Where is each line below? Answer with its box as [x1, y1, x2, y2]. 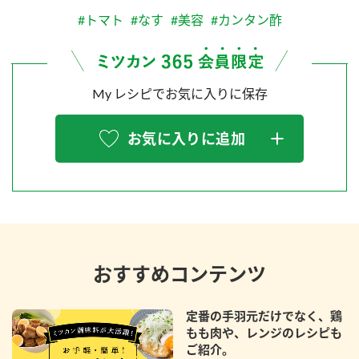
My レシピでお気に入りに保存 [91, 86, 268, 102]
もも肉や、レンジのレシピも [186, 325, 342, 341]
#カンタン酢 [210, 11, 282, 27]
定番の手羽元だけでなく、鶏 [186, 309, 342, 324]
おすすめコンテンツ [93, 262, 266, 286]
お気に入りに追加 [127, 130, 245, 148]
